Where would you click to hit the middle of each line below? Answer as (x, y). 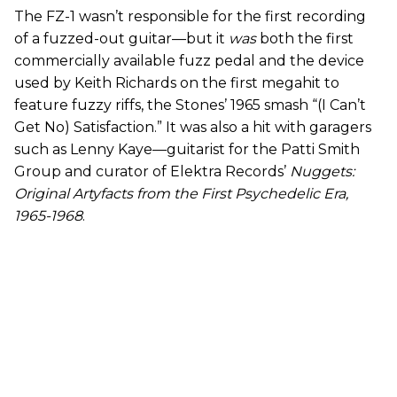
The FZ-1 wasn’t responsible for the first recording (190, 16)
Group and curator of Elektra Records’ (152, 171)
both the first (307, 38)
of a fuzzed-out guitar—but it (121, 38)
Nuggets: (322, 171)
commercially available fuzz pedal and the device (189, 60)
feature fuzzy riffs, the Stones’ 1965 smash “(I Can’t (190, 105)
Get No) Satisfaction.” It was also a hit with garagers (193, 127)
